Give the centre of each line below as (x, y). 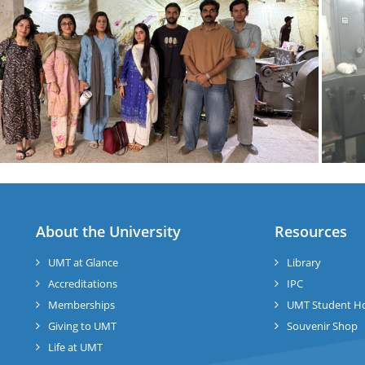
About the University (108, 231)
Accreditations (83, 284)
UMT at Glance (83, 262)
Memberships (81, 305)
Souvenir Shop (322, 326)
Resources (310, 231)
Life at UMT (75, 347)
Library (303, 262)
